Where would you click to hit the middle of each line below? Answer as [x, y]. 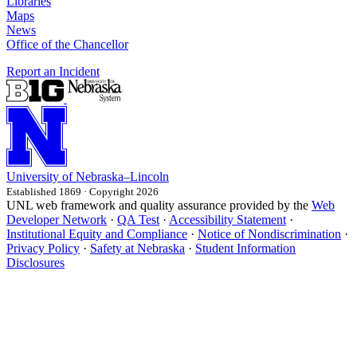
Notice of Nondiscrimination [269, 233]
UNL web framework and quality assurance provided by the [159, 205]
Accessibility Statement [228, 219]
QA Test [138, 219]
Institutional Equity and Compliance [97, 233]
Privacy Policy [43, 248]
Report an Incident [53, 71]
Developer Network [57, 219]
